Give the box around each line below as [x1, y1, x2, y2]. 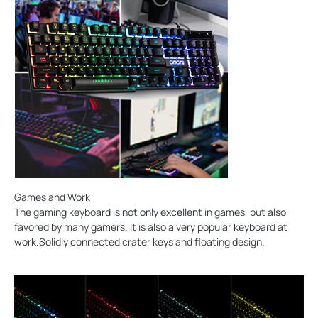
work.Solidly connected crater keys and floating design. [14, 235, 265, 249]
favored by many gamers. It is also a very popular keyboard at [14, 220, 287, 234]
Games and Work [14, 190, 90, 204]
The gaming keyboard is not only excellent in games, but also [14, 205, 286, 219]
